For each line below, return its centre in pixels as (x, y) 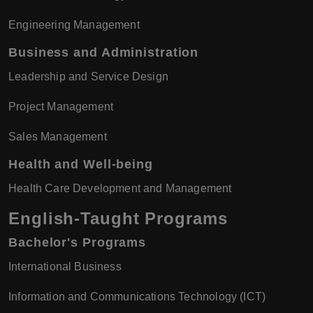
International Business (65, 267)
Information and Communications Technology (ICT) (137, 297)
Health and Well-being (81, 165)
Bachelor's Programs (78, 243)
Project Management (61, 107)
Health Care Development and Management (120, 189)
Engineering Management (74, 25)
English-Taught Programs (118, 219)
